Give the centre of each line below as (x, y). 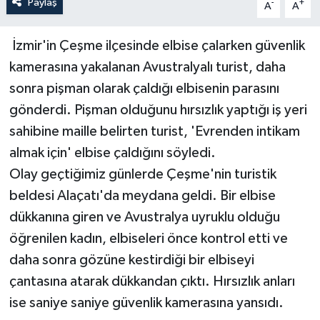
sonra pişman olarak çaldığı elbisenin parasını (144, 89)
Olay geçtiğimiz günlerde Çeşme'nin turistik (142, 175)
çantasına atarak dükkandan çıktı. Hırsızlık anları (152, 282)
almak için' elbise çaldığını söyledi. (112, 153)
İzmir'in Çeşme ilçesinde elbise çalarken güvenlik (157, 46)
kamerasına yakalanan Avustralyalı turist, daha (147, 67)
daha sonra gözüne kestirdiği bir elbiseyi (131, 260)
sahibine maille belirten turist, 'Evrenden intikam (154, 132)
